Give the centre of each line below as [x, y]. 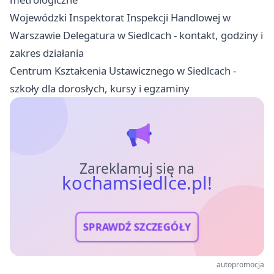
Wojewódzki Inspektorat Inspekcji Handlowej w [120, 18]
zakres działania [47, 53]
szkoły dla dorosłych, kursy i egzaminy [100, 89]
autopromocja [240, 265]
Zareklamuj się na [137, 169]
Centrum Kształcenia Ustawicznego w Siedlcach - [123, 71]
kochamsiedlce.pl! [137, 183]
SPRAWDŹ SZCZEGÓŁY [137, 227]
